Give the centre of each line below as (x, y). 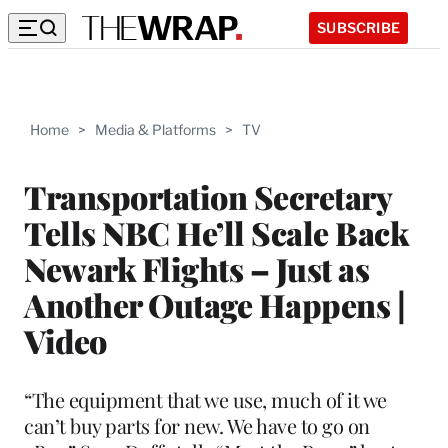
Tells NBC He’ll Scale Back (216, 232)
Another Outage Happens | (214, 304)
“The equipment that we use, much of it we (205, 399)
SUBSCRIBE (358, 27)
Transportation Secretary (207, 196)
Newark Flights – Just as (196, 268)
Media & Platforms (155, 129)
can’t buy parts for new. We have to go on (197, 425)
